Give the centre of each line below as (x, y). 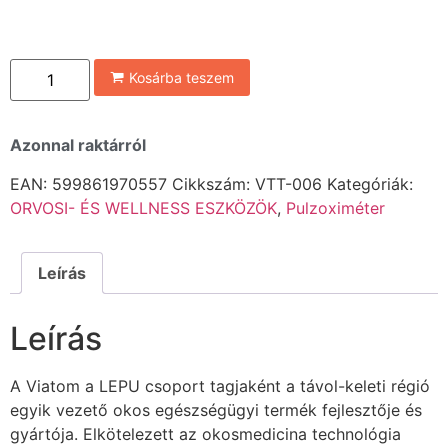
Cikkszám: (213, 183)
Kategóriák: (370, 183)
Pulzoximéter (335, 207)
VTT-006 (288, 183)
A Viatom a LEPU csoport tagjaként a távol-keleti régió (220, 385)
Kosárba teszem (181, 78)
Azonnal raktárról (78, 145)
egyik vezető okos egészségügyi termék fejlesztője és (216, 409)
